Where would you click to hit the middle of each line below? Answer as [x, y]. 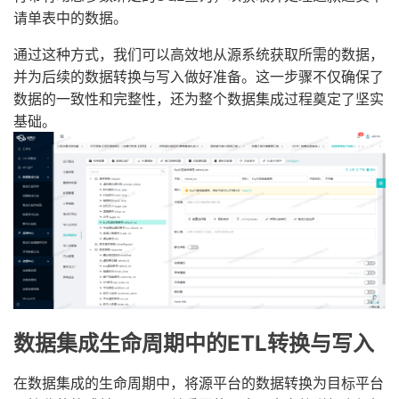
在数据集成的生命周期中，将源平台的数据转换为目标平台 [199, 382]
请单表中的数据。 [70, 18]
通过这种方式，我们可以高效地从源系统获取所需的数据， [199, 54]
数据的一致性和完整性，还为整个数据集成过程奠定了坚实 [199, 99]
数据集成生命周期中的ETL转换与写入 [194, 343]
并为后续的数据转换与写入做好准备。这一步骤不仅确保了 [199, 77]
